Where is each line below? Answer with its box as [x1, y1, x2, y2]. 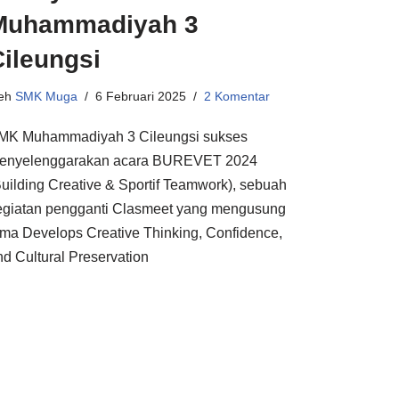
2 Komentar [204, 89, 270, 103]
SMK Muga [15, 89, 77, 103]
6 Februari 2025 [95, 89, 186, 103]
